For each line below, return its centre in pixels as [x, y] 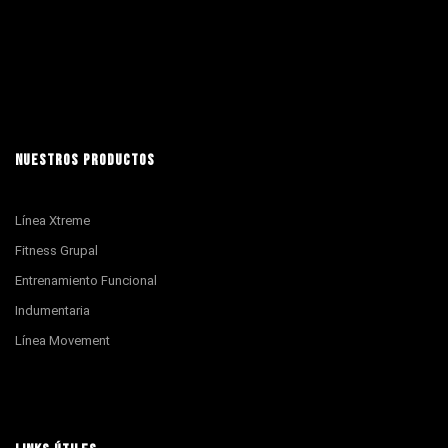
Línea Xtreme [52, 220]
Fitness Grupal [56, 250]
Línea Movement [62, 340]
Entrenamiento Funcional [86, 280]
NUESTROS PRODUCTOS [85, 160]
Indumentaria [52, 310]
